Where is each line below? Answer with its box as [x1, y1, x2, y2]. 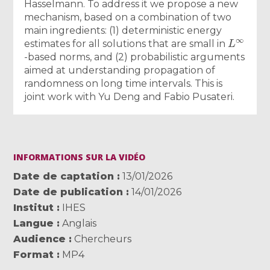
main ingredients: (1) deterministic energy [24, 24, 222, 36]
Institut [13, 201, 54, 213]
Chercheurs [74, 233, 132, 245]
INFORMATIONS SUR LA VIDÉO [13, 151, 146, 163]
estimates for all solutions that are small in [24, 37, 228, 49]
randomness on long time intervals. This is [24, 77, 223, 89]
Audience [13, 233, 66, 245]
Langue [13, 217, 54, 229]
